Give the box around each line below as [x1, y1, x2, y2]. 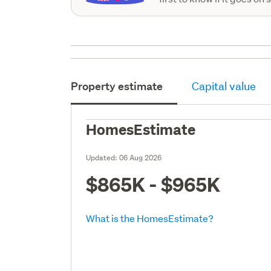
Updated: [86, 152, 120, 163]
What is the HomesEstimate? [86, 211, 214, 224]
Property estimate [71, 79, 163, 93]
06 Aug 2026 [119, 152, 162, 163]
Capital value [192, 79, 256, 93]
